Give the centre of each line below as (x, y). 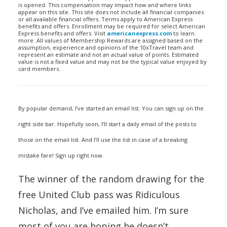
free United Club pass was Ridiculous (99, 195)
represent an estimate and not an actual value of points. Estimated (108, 54)
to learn (183, 33)
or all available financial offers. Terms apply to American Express (105, 19)
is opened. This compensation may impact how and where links (105, 5)
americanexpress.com (139, 33)
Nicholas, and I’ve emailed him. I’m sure (103, 210)
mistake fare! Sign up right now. (61, 155)
